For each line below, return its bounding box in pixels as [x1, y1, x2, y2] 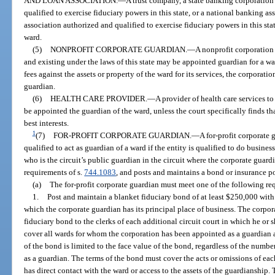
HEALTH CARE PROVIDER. [50, 93, 147, 103]
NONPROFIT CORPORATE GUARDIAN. [50, 44, 187, 54]
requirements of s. [24, 167, 85, 177]
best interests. [24, 118, 69, 128]
